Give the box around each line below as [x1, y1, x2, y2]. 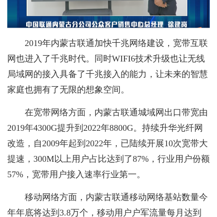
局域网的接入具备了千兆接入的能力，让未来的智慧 [7, 69, 208, 79]
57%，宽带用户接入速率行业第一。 [7, 170, 145, 180]
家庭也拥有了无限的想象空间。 [7, 85, 129, 95]
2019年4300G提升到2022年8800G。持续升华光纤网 [7, 123, 203, 133]
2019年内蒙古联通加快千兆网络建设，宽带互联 [25, 38, 208, 48]
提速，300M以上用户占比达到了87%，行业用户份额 [7, 154, 210, 164]
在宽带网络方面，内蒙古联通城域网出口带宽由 [25, 108, 208, 118]
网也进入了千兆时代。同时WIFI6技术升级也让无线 [7, 54, 205, 64]
